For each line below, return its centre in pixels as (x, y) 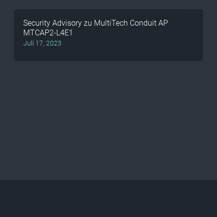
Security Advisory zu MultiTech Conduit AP (96, 23)
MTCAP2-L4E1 (48, 33)
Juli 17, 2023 (43, 43)
